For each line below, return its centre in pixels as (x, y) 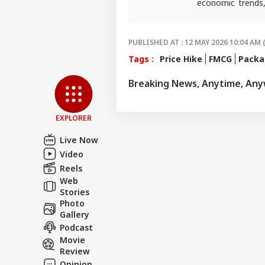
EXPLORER (74, 118)
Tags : (141, 59)
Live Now (79, 140)
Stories (75, 192)
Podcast (76, 227)
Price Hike (181, 59)
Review (75, 251)
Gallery (75, 214)
